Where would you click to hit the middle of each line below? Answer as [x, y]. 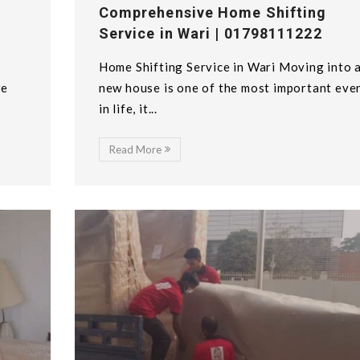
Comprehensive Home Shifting [213, 13]
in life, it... [128, 109]
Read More [135, 150]
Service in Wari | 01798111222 [210, 34]
